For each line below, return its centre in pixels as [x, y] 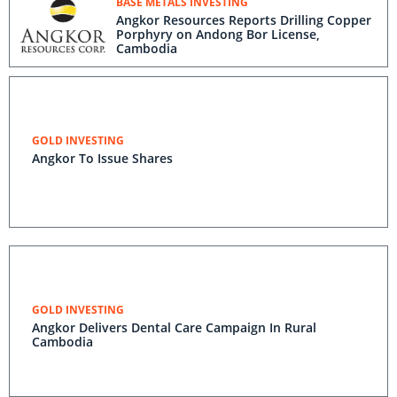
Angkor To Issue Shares [102, 158]
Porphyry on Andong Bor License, [218, 34]
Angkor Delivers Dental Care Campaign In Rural [174, 327]
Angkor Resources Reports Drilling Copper [244, 20]
